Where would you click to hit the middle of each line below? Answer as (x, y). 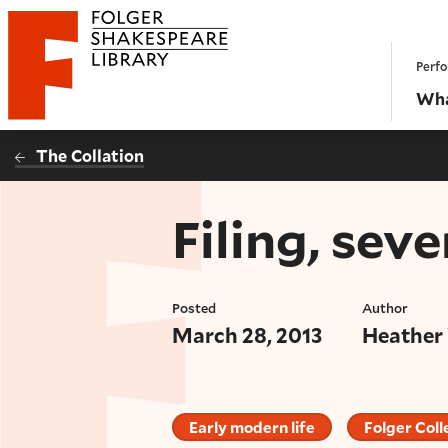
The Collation (90, 155)
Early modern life (252, 427)
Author (385, 308)
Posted (194, 308)
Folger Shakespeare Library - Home (141, 73)
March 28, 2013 (247, 334)
